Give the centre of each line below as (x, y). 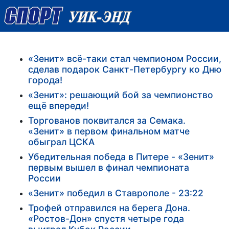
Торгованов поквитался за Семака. (107, 120)
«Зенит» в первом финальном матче (109, 131)
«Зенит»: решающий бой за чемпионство (121, 95)
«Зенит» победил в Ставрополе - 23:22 (116, 193)
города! (45, 80)
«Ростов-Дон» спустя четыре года (106, 218)
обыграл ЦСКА (61, 142)
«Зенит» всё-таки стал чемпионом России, (125, 58)
